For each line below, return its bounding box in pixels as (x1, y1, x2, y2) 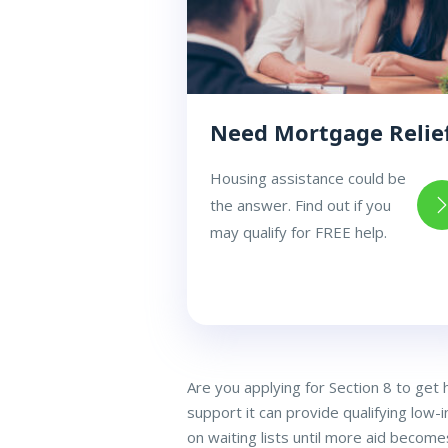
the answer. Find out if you (210, 194, 391, 215)
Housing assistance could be (210, 167, 406, 188)
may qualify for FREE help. (210, 221, 387, 242)
